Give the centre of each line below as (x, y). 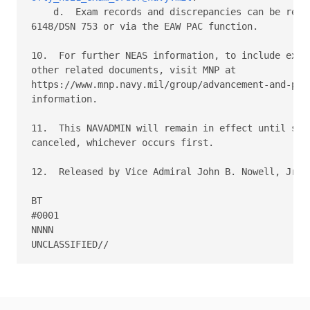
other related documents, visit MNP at (136, 70)
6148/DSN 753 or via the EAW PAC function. (147, 26)
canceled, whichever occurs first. (125, 142)
